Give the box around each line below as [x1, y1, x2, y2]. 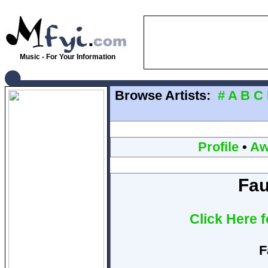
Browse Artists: [115, 88, 211, 103]
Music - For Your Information [17, 53, 115, 61]
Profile [197, 139, 239, 154]
